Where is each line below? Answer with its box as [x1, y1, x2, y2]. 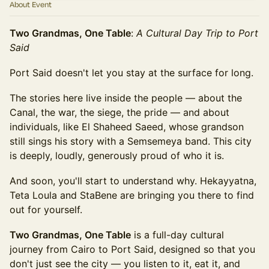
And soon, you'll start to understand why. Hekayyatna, [10, 175, 256, 187]
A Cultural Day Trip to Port [136, 27, 258, 39]
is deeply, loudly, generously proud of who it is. [10, 150, 224, 162]
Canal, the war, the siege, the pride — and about [10, 106, 229, 118]
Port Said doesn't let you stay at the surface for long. [10, 67, 253, 79]
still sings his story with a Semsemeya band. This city [10, 135, 252, 147]
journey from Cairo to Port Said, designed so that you [10, 243, 255, 255]
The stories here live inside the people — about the [10, 92, 242, 104]
